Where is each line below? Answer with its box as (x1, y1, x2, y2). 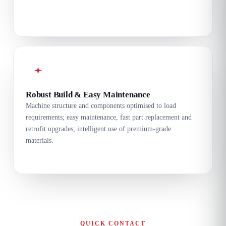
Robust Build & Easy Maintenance (26, 89, 150, 99)
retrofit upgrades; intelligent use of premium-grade (26, 125, 171, 133)
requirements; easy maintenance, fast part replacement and (26, 113, 192, 121)
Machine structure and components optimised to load (26, 101, 176, 109)
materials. (26, 136, 53, 144)
